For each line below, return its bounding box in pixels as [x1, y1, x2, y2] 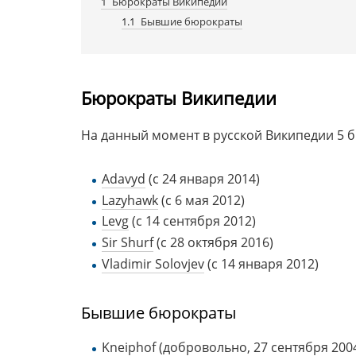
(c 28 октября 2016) [153, 233, 273, 251]
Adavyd [101, 170, 145, 188]
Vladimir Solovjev [101, 254, 204, 273]
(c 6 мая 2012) [157, 191, 245, 209]
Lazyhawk [101, 191, 158, 209]
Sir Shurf [101, 233, 153, 251]
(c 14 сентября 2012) [128, 212, 256, 230]
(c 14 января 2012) [203, 254, 319, 273]
